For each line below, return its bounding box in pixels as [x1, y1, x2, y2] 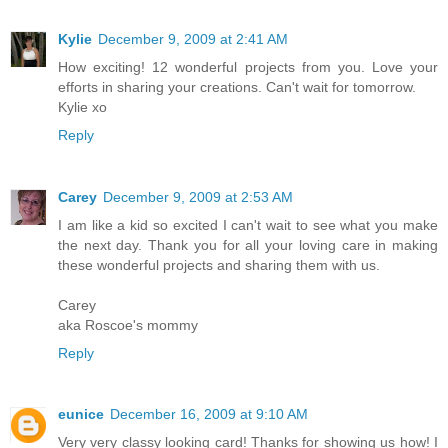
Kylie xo [58, 98, 107, 115]
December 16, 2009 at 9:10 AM [110, 406, 308, 423]
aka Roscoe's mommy [58, 316, 198, 333]
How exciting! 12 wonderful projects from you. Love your [58, 58, 438, 75]
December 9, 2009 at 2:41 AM [98, 30, 288, 47]
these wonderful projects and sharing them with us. [58, 256, 380, 273]
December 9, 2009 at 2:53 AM [103, 188, 293, 205]
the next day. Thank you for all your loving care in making [58, 236, 438, 253]
